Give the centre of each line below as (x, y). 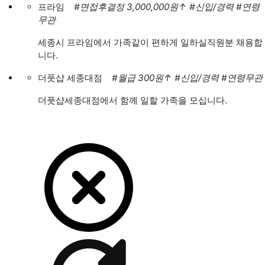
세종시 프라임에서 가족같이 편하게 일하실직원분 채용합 (150, 42)
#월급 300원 (138, 78)
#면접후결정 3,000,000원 (126, 7)
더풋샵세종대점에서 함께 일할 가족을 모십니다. (132, 100)
